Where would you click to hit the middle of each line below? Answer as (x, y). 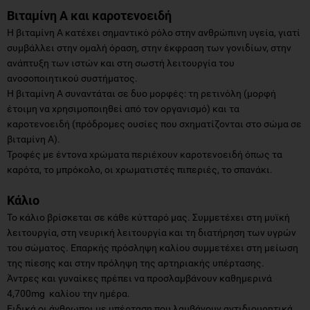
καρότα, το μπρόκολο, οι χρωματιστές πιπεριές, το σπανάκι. (140, 169)
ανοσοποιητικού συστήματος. (72, 78)
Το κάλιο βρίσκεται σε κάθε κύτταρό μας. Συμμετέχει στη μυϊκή (148, 217)
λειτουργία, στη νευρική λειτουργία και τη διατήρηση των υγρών (152, 232)
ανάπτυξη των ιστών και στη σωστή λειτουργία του (121, 63)
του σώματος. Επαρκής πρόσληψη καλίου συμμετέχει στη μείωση (153, 247)
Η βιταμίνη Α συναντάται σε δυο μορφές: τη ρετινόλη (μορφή (142, 93)
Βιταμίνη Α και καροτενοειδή (89, 15)
